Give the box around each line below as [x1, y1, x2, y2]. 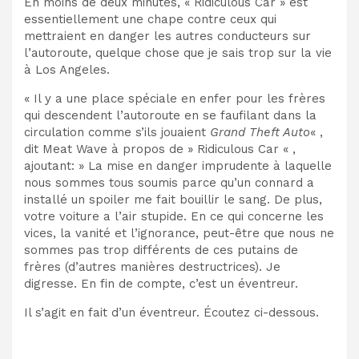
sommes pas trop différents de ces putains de [24, 242, 298, 257]
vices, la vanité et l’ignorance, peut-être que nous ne [24, 225, 334, 240]
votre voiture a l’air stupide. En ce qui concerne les [24, 208, 324, 224]
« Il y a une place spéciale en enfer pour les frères [24, 91, 325, 106]
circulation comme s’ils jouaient [24, 124, 210, 139]
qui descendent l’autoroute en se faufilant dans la [24, 107, 317, 123]
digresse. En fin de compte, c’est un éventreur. [24, 276, 298, 291]
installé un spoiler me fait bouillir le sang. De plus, [24, 192, 322, 207]
